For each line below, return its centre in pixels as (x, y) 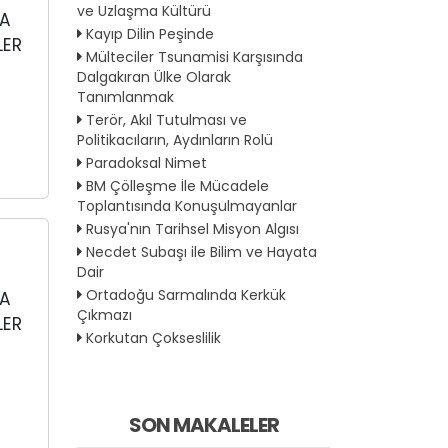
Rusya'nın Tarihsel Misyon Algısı (192, 228)
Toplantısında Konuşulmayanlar (187, 206)
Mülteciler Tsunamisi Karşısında (194, 57)
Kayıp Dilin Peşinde (150, 34)
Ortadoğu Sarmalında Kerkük (186, 294)
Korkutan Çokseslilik (153, 337)
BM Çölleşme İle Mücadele (177, 186)
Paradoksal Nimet (146, 163)
